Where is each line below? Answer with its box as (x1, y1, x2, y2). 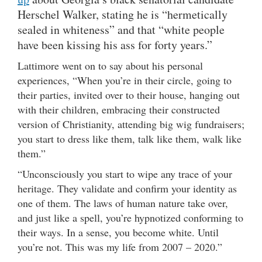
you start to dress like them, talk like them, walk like (18, 131, 242, 146)
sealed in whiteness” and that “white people (18, 21, 225, 37)
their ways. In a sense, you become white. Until (18, 225, 219, 239)
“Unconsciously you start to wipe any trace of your (18, 166, 232, 181)
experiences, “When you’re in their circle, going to (18, 73, 232, 87)
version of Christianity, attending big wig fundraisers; (18, 116, 244, 131)
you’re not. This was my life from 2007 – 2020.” (18, 239, 222, 254)
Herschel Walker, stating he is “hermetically (18, 6, 227, 22)
